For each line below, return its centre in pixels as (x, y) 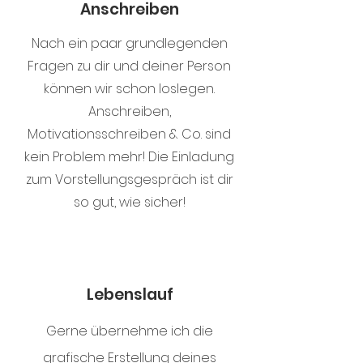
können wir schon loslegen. (129, 89)
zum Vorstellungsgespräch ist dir (129, 179)
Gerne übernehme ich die (129, 331)
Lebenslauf (130, 295)
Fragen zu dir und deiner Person (129, 66)
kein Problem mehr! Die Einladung (129, 157)
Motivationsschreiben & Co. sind (129, 134)
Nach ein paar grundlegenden (129, 43)
